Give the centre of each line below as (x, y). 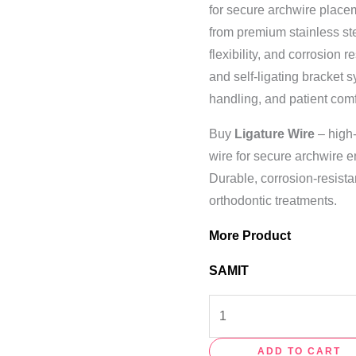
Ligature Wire (275, 134)
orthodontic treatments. (273, 201)
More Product (252, 236)
